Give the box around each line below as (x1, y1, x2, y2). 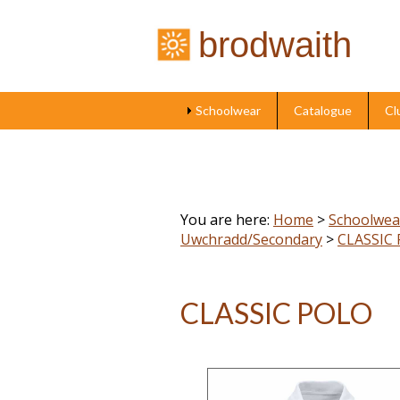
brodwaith (198, 25, 352, 65)
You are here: (180, 210, 273, 229)
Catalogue (293, 103, 352, 118)
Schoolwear (195, 103, 261, 118)
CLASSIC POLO (180, 296, 372, 331)
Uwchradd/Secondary (180, 229, 322, 249)
